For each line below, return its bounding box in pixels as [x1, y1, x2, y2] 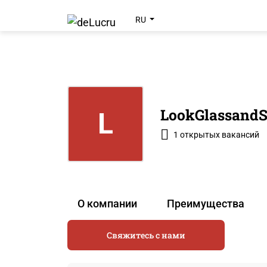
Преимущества [166, 197, 244, 210]
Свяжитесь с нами [106, 229, 185, 241]
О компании [77, 197, 138, 210]
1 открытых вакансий [173, 130, 259, 139]
